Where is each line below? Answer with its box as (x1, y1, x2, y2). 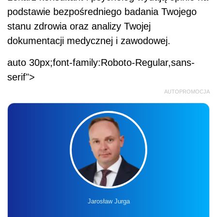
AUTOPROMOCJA (164, 88, 210, 94)
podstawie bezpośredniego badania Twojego (7, 6, 197, 17)
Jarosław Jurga (87, 197, 130, 205)
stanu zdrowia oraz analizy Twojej (7, 20, 151, 31)
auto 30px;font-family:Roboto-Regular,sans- (7, 57, 195, 68)
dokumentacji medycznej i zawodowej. (7, 35, 170, 46)
